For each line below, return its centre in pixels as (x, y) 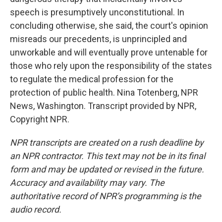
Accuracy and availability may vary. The (87, 183)
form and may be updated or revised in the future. (107, 169)
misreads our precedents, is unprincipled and (98, 39)
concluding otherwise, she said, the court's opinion (109, 26)
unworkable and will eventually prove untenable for (109, 52)
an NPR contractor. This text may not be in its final (108, 156)
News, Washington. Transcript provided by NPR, (103, 106)
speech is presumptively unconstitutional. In (97, 12)
